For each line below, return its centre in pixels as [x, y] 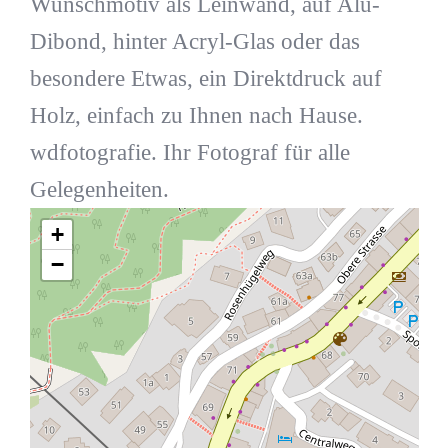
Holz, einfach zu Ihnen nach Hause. [196, 116]
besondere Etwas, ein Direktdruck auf [205, 79]
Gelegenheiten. [99, 190]
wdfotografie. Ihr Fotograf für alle [189, 153]
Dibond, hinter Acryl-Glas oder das [194, 42]
